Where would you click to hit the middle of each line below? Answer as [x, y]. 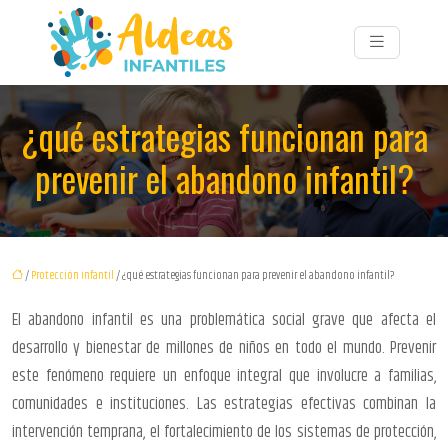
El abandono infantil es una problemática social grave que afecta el [224, 319]
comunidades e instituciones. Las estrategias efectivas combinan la [224, 403]
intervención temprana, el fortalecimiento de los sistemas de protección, [224, 431]
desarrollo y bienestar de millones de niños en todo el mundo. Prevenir [224, 347]
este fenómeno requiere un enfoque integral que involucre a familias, [224, 375]
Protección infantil [72, 275]
